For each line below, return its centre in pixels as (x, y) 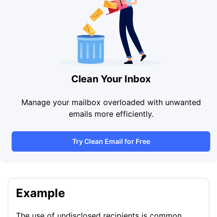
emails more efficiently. (111, 114)
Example (40, 193)
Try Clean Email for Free (111, 141)
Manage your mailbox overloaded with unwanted (111, 102)
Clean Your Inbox (111, 79)
